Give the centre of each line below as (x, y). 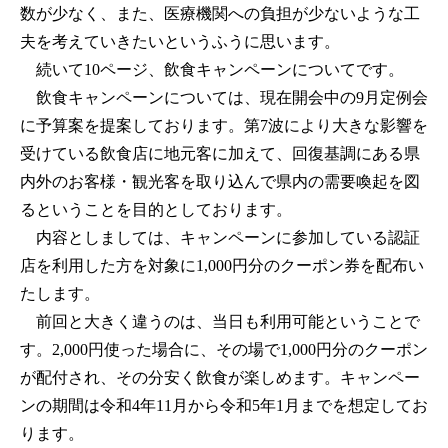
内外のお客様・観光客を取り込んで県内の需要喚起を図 (220, 182)
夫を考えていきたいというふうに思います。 (180, 42)
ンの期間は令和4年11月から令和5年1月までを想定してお (224, 406)
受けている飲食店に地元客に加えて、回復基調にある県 (220, 154)
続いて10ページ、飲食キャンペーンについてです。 (212, 70)
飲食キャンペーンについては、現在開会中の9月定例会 (224, 98)
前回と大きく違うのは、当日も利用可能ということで (220, 322)
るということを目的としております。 (156, 210)
